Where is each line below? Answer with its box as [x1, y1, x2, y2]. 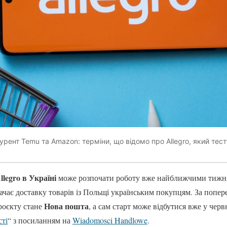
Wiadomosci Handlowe [72, 215, 147, 226]
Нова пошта [44, 200, 89, 212]
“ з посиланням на [8, 215, 72, 226]
